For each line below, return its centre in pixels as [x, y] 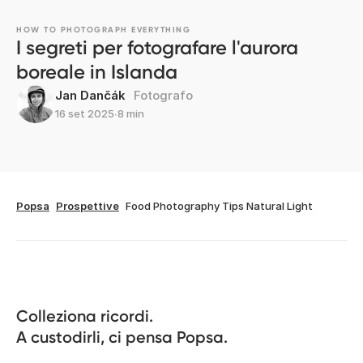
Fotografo [163, 95]
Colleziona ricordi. [85, 316]
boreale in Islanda [97, 71]
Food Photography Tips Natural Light [219, 205]
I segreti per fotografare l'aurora [157, 47]
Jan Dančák [90, 95]
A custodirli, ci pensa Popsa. [122, 337]
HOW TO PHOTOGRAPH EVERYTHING [103, 30]
